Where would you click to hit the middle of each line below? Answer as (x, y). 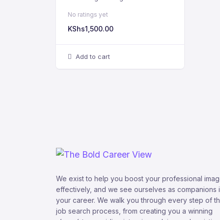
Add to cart (93, 56)
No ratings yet (88, 14)
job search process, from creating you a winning (134, 211)
